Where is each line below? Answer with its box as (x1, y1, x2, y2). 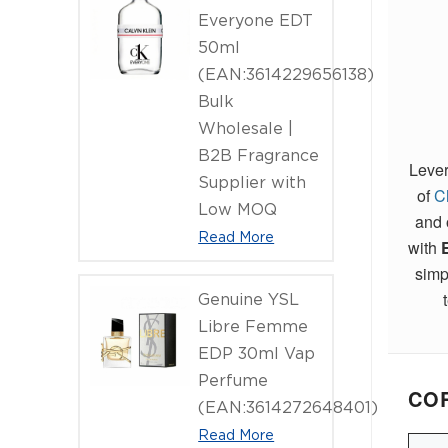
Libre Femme (198, 316, 309, 336)
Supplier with (198, 172, 307, 192)
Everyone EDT (198, 10, 314, 30)
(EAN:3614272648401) (198, 397, 379, 417)
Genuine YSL (198, 289, 300, 309)
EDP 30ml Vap (198, 343, 316, 363)
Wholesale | (198, 118, 294, 138)
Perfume (198, 370, 269, 390)
